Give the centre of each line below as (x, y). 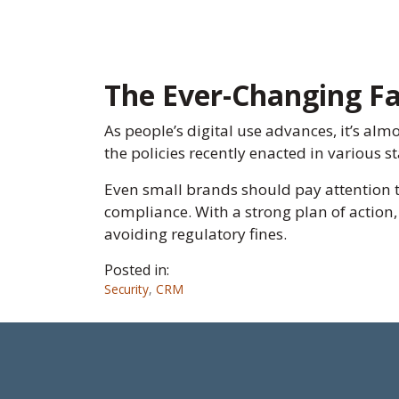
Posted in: (137, 270)
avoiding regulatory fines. (195, 234)
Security (126, 289)
